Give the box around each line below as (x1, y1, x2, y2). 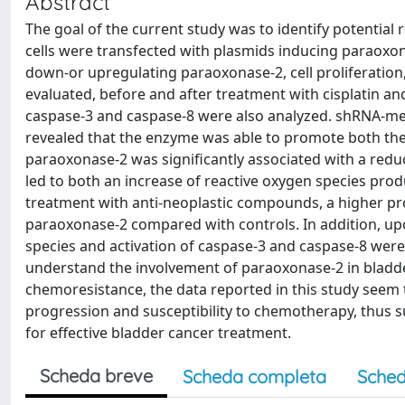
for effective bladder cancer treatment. (25, 323, 291, 343)
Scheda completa (183, 365, 326, 388)
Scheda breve (40, 364, 153, 387)
